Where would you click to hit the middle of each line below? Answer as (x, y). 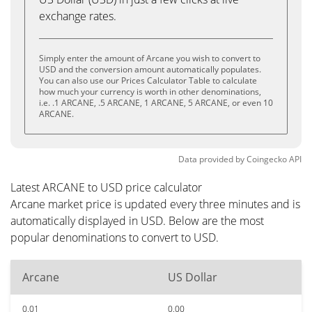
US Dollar (193, 277)
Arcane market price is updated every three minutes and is (155, 204)
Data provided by (211, 159)
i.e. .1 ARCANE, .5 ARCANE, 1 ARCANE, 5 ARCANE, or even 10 (156, 103)
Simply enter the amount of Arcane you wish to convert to (150, 58)
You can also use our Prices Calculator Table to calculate (148, 80)
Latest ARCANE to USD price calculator (106, 187)
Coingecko (267, 159)
